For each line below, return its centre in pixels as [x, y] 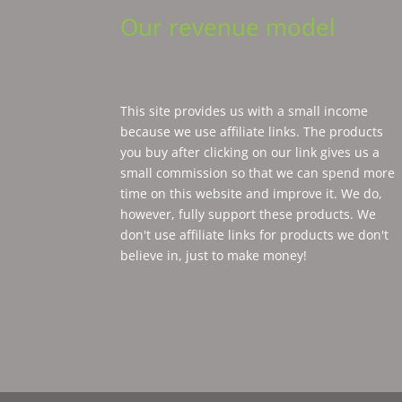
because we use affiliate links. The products [252, 131]
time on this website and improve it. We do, [252, 193]
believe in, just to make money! [214, 255]
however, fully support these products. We [249, 214]
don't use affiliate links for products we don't [255, 234]
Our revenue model [228, 26]
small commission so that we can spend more [258, 172]
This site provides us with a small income [245, 110]
